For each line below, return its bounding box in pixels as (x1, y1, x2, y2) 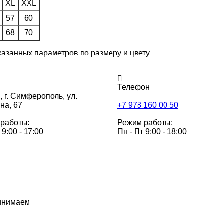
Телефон (117, 82, 150, 91)
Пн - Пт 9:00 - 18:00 (117, 127, 187, 136)
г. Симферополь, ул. (4, 91, 77, 100)
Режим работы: (117, 118, 173, 127)
